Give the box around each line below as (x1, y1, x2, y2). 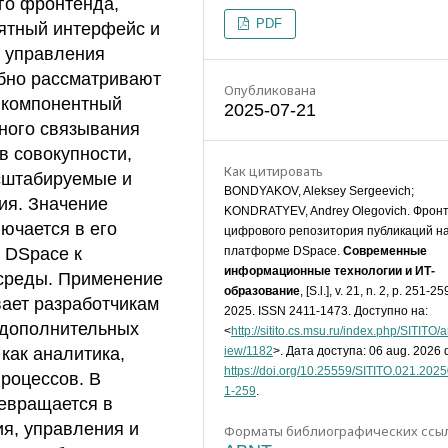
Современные (343, 243, 427, 258)
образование (224, 283, 300, 298)
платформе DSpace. (224, 243, 343, 258)
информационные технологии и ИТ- (224, 263, 435, 278)
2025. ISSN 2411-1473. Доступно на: (224, 303, 428, 318)
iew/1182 (224, 343, 273, 358)
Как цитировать (224, 161, 323, 180)
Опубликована (224, 80, 316, 99)
